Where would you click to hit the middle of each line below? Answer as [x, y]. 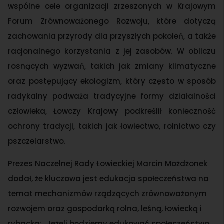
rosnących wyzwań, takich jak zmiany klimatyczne [112, 66]
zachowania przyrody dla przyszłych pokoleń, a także [112, 36]
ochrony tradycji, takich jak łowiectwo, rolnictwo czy [112, 126]
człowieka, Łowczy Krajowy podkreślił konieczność [112, 111]
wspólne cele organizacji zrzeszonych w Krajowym [112, 6]
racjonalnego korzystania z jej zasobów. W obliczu [112, 51]
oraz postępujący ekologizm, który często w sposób [112, 81]
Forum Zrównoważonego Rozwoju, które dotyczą [112, 21]
